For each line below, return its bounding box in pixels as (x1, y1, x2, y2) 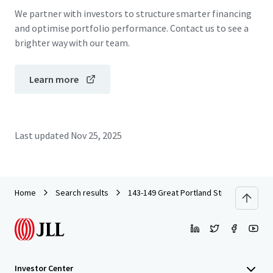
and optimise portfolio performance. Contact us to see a (15, 22, 249, 34)
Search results (55, 187, 108, 198)
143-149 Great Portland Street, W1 (128, 187, 252, 198)
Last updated (15, 129, 69, 141)
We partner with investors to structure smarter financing (15, 7, 252, 19)
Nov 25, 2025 (70, 129, 122, 141)
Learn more (29, 73, 79, 85)
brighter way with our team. (15, 37, 130, 49)
